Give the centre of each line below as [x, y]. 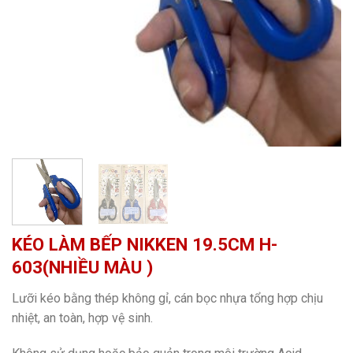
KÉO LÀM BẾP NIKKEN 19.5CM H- [145, 244]
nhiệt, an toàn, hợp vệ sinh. [82, 318]
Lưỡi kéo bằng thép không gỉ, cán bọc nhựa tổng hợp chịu [167, 298]
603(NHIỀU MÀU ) [82, 267]
